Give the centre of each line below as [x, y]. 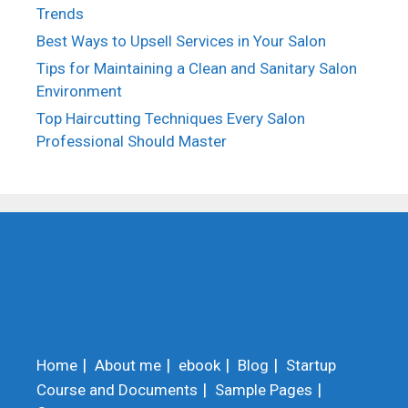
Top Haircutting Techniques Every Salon [171, 119]
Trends [60, 14]
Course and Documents [117, 390]
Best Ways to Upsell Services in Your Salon [181, 41]
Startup [311, 366]
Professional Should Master [132, 142]
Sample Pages [264, 390]
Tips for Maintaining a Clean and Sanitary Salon [197, 69]
